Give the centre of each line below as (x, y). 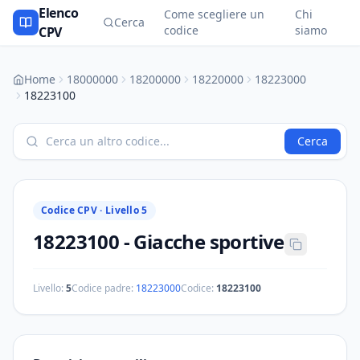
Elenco (59, 13)
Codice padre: (102, 288)
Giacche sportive (209, 241)
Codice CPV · (73, 210)
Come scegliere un (214, 14)
